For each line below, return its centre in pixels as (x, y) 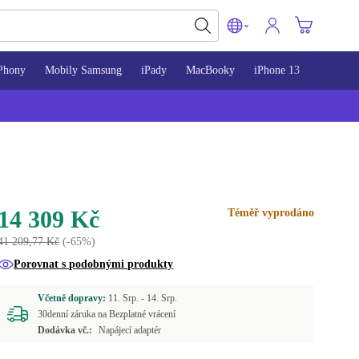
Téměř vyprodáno (270, 213)
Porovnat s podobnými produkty (94, 264)
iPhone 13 (277, 70)
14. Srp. (162, 298)
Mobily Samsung (83, 70)
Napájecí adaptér (130, 330)
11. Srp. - (128, 298)
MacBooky (210, 70)
